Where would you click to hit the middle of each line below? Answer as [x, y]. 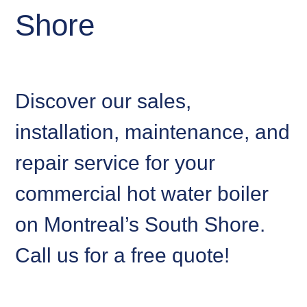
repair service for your [115, 162]
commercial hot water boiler [142, 193]
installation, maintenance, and [153, 132]
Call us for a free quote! [123, 255]
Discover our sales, [103, 101]
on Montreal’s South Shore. [140, 224]
